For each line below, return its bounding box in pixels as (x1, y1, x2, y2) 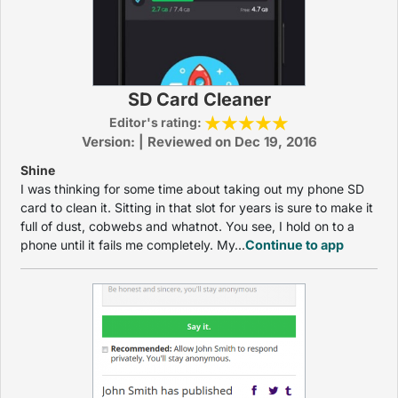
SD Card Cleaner (127, 89, 271, 110)
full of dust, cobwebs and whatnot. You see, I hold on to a (20, 219, 354, 234)
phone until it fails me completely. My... (20, 237, 245, 252)
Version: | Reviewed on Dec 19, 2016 (81, 133, 317, 150)
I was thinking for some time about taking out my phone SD (20, 181, 364, 196)
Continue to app (245, 237, 344, 252)
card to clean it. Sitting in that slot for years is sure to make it (20, 200, 373, 215)
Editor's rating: (109, 115, 204, 130)
